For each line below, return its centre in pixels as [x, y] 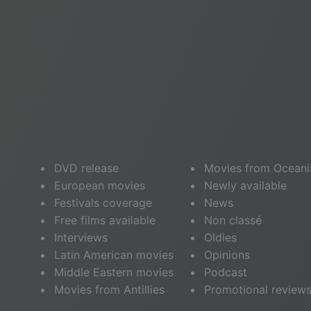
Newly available [245, 185]
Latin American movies [114, 255]
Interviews [81, 237]
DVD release [86, 168]
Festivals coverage [103, 203]
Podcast [226, 272]
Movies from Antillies [109, 289]
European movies [99, 185]
